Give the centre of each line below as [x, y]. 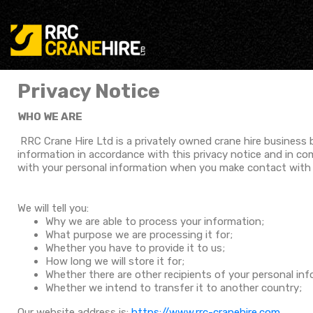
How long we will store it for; [115, 261]
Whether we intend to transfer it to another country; [174, 288]
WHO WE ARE [50, 117]
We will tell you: [53, 208]
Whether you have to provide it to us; [135, 248]
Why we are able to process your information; [155, 221]
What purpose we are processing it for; [139, 235]
